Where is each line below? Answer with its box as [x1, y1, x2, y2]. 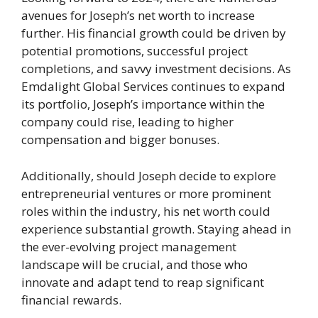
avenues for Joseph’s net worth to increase [21, 7, 255, 24]
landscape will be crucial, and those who [21, 256, 248, 273]
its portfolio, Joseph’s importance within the [21, 96, 265, 113]
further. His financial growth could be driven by [21, 25, 286, 42]
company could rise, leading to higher [21, 114, 234, 131]
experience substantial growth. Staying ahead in [21, 220, 291, 237]
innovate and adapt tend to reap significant [21, 273, 264, 290]
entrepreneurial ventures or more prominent [21, 185, 271, 202]
